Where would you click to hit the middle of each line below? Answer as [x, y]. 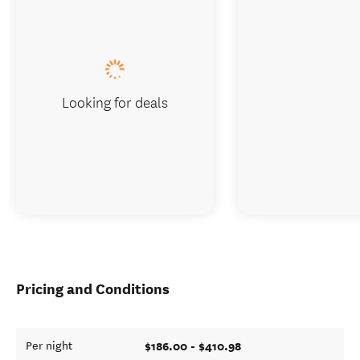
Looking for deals [115, 102]
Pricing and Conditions [93, 289]
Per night [49, 346]
